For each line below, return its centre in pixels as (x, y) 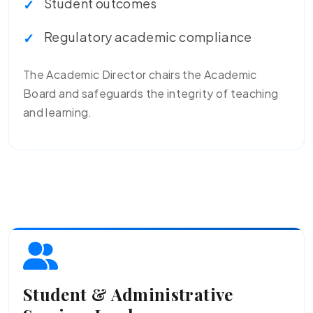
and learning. (58, 112)
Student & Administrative (128, 294)
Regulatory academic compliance (148, 37)
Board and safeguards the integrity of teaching (151, 93)
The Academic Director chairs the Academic (140, 74)
